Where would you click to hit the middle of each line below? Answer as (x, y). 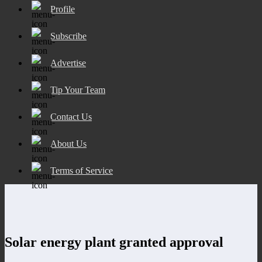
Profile (63, 9)
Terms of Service (82, 170)
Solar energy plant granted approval (114, 242)
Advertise (68, 63)
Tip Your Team (78, 89)
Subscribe (68, 36)
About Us (68, 143)
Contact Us (71, 116)
